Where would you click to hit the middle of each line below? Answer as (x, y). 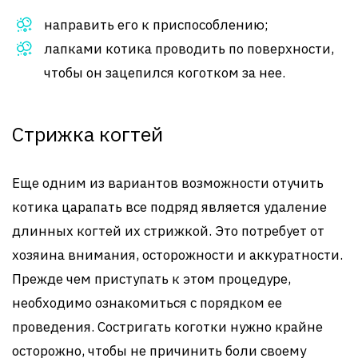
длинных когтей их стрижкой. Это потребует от (168, 231)
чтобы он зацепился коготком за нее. (165, 72)
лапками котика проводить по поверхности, (189, 48)
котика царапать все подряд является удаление (169, 207)
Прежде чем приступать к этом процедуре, (151, 278)
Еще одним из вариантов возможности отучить (168, 183)
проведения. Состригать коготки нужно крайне (167, 326)
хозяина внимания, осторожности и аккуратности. (177, 255)
